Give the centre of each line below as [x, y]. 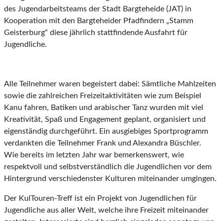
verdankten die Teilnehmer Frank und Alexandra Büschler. [103, 143]
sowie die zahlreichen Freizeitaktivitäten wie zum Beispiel [103, 96]
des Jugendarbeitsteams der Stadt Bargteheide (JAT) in [98, 9]
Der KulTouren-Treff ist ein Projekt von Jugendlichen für [100, 199]
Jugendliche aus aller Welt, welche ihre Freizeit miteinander [106, 210]
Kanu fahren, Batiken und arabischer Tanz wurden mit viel [104, 108]
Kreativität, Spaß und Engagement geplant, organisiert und [105, 120]
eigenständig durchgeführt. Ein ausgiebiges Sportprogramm [106, 131]
